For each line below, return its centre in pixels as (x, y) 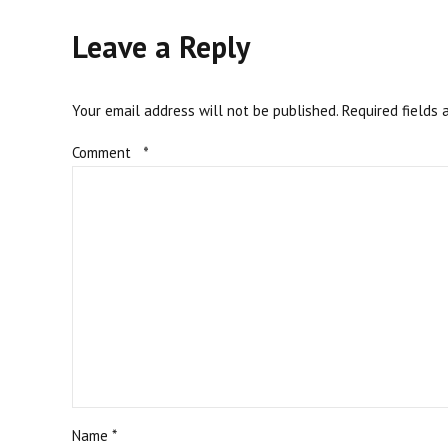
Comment (103, 153)
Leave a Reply (161, 47)
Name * (94, 436)
